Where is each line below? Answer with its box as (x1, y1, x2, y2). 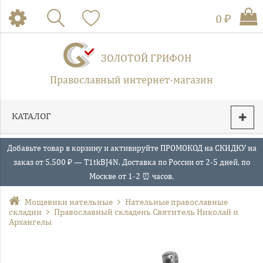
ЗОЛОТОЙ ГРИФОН (101, 52, 191, 64)
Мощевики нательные (25, 197, 113, 207)
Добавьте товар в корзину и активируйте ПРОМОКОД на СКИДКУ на (6, 143, 257, 153)
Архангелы (9, 217, 52, 227)
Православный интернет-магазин (50, 73, 213, 86)
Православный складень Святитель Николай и (54, 207, 238, 217)
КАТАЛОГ (12, 110, 51, 122)
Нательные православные (125, 197, 228, 207)
